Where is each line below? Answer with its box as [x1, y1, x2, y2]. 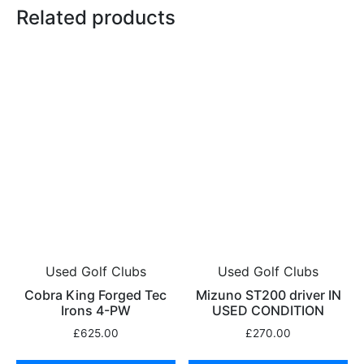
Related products [16, 5, 175, 29]
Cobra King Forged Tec [24, 286, 167, 303]
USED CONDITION [212, 301, 325, 318]
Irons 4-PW [60, 301, 131, 318]
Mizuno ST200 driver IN [195, 286, 341, 303]
